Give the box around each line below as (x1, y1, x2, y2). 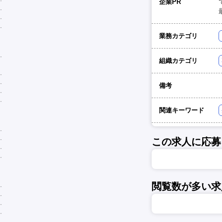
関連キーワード (159, 106, 204, 114)
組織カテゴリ (159, 56, 198, 64)
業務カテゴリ (159, 32, 198, 40)
